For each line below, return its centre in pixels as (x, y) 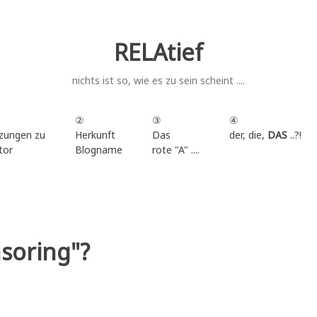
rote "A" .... (175, 149)
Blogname (98, 149)
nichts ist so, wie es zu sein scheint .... (158, 80)
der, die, (248, 134)
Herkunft (95, 134)
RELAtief (158, 52)
